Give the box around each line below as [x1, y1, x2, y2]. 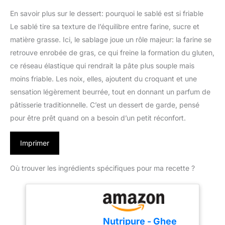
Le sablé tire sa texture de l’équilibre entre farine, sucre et [10, 22, 199, 31]
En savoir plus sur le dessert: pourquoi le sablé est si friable [10, 9, 203, 18]
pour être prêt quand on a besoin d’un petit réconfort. [10, 113, 186, 122]
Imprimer [20, 138, 49, 147]
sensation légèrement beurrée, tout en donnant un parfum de [10, 87, 210, 96]
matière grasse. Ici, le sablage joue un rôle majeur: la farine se [10, 35, 211, 44]
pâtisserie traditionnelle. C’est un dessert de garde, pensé [10, 100, 199, 109]
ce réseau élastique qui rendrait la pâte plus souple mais [10, 61, 194, 70]
